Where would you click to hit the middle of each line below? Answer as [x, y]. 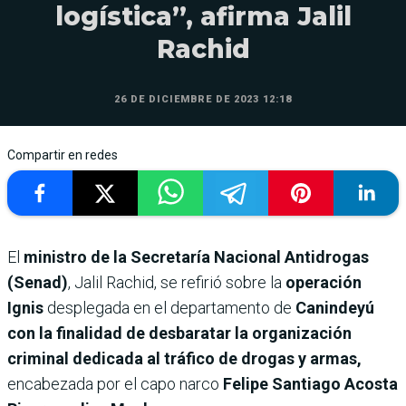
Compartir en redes [63, 155]
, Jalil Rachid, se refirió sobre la [177, 282]
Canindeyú [335, 307]
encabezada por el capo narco [115, 383]
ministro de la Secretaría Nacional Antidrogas [196, 256]
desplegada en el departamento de [171, 307]
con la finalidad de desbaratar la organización [179, 333]
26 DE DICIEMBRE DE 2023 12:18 [203, 99]
